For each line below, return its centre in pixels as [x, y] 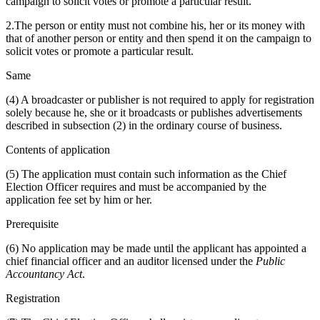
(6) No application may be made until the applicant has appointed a [156, 249]
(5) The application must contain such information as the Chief [146, 174]
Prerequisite [32, 224]
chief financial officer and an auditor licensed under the [131, 261]
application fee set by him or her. [79, 200]
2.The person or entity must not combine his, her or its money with [155, 26]
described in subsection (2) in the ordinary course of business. [144, 126]
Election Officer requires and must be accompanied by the [136, 187]
